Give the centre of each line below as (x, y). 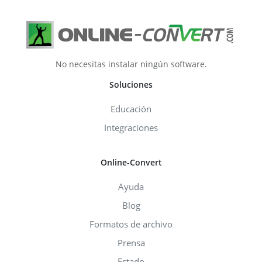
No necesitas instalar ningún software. (131, 64)
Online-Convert (131, 162)
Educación (131, 108)
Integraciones (131, 127)
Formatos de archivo (131, 224)
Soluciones (131, 84)
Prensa (131, 242)
